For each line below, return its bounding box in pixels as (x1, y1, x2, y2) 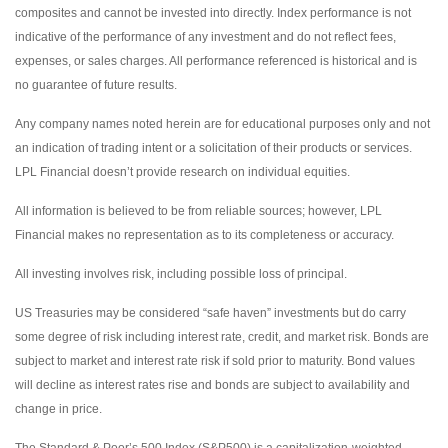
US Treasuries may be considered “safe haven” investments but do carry (15, 305, 406, 320)
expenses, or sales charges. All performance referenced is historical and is (15, 53, 417, 68)
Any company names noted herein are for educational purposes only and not (15, 116, 430, 131)
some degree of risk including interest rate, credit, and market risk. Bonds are (15, 329, 429, 344)
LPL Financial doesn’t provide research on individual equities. (15, 164, 350, 179)
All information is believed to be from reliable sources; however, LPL (15, 203, 382, 218)
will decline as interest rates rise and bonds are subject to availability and (15, 377, 410, 392)
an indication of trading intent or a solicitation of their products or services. (15, 140, 412, 155)
